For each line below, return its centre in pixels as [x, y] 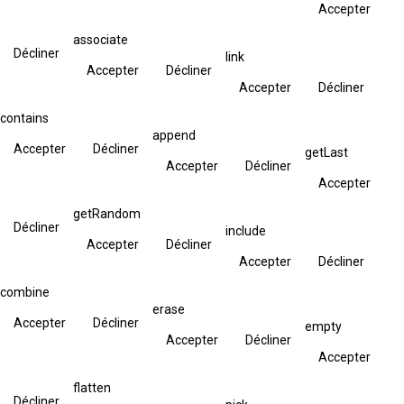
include [246, 230]
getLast [326, 152]
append [174, 135]
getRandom [107, 213]
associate [101, 39]
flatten [92, 387]
